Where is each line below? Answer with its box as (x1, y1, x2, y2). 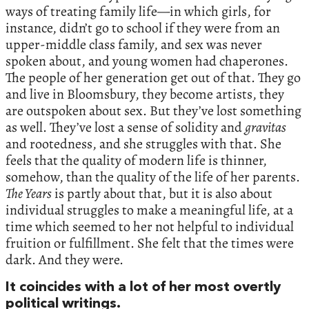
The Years (6, 184, 52, 203)
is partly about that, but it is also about (52, 184, 272, 203)
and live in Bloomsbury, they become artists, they (6, 85, 284, 104)
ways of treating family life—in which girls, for (6, 2, 271, 21)
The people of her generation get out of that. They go (6, 68, 301, 88)
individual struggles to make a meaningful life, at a (6, 201, 293, 220)
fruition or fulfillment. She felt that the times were (6, 234, 294, 253)
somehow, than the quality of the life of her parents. (6, 168, 300, 187)
